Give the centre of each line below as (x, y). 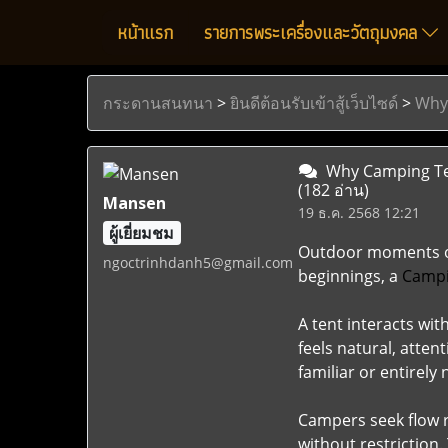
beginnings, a (349, 276)
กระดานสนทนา (158, 103)
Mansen (134, 203)
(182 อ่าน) (333, 190)
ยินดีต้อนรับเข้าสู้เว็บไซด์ (314, 103)
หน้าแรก (145, 32)
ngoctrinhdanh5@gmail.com (198, 262)
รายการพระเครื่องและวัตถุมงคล (313, 32)
